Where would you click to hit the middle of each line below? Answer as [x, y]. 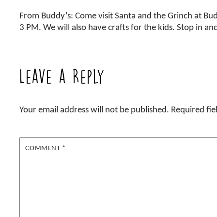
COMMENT [44, 148]
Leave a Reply [62, 77]
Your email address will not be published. [94, 110]
